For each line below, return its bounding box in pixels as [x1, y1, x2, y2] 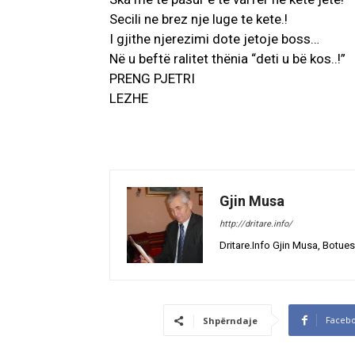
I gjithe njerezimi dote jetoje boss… [109, 31, 319, 48]
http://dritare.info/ [219, 219, 292, 230]
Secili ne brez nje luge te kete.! [109, 11, 288, 28]
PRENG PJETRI [109, 71, 195, 87]
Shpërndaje [202, 315, 258, 327]
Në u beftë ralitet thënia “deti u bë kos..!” [109, 51, 345, 67]
